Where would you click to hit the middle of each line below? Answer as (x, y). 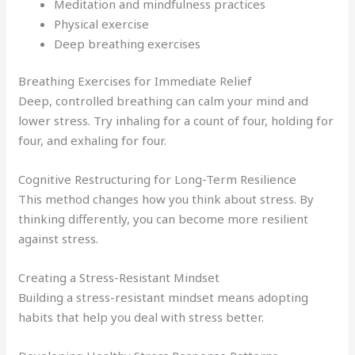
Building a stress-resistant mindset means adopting (164, 298)
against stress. (59, 239)
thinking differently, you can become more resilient (164, 219)
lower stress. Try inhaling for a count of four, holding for (176, 121)
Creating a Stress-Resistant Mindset (119, 278)
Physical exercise (102, 23)
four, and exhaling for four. (93, 141)
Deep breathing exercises (128, 43)
